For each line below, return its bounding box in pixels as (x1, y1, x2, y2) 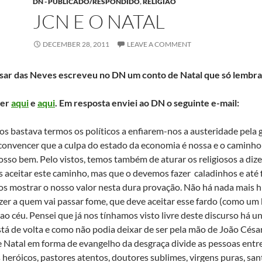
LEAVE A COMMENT (127, 40, 191, 49)
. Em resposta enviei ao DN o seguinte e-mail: (55, 97, 239, 108)
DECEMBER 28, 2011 (43, 40, 109, 49)
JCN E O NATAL (33, 9, 165, 33)
